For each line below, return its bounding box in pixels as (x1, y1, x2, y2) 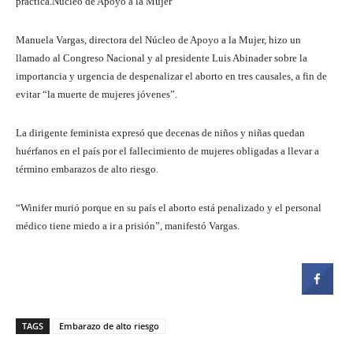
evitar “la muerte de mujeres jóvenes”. (16, 87, 177, 100)
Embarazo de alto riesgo (59, 319, 159, 332)
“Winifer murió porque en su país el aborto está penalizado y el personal (16, 201, 321, 214)
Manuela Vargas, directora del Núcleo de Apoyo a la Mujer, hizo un (16, 33, 301, 46)
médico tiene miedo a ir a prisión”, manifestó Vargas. (16, 219, 240, 232)
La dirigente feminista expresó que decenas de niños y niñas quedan (16, 126, 305, 139)
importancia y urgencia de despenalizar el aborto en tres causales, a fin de (16, 69, 327, 82)
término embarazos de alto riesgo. (16, 162, 158, 175)
